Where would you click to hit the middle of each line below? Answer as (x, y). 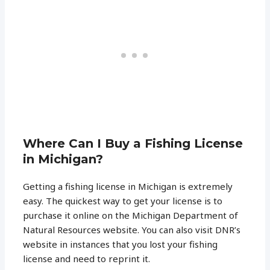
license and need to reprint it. (87, 258)
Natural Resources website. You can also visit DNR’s (132, 229)
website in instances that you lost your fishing (121, 244)
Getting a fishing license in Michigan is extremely (128, 186)
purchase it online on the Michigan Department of (131, 215)
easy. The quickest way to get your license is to (123, 200)
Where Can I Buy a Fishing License (133, 143)
